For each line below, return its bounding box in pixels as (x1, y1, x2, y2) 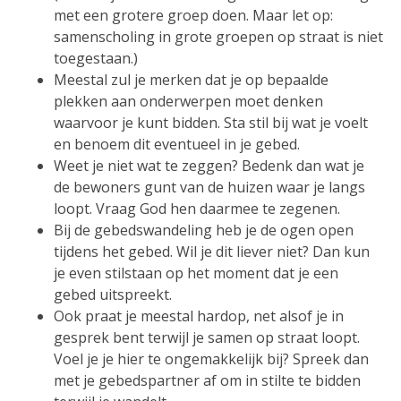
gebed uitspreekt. (54, 285, 172, 305)
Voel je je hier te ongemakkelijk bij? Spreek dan (54, 349, 369, 370)
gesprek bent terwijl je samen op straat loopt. (54, 328, 360, 348)
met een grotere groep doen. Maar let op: (54, 5, 333, 26)
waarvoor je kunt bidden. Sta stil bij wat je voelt (54, 113, 368, 133)
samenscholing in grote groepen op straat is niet (54, 27, 383, 47)
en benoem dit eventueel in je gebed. (54, 134, 300, 155)
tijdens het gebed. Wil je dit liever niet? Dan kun (54, 242, 370, 262)
